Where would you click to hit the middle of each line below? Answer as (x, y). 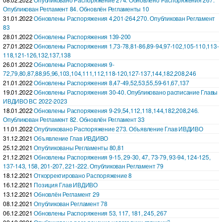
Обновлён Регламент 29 (67, 194)
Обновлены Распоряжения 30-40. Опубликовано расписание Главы (126, 92)
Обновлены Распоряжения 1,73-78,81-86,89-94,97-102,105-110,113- (126, 46)
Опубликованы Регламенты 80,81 (79, 147)
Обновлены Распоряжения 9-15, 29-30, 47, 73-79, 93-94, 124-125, (122, 157)
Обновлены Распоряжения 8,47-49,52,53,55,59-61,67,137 (111, 82)
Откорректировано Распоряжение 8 (83, 175)
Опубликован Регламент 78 (71, 203)
